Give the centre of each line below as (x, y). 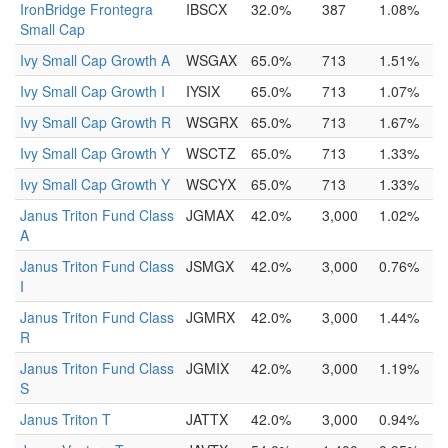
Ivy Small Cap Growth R (95, 122)
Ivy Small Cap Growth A (95, 60)
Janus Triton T (65, 419)
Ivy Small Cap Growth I (92, 91)
